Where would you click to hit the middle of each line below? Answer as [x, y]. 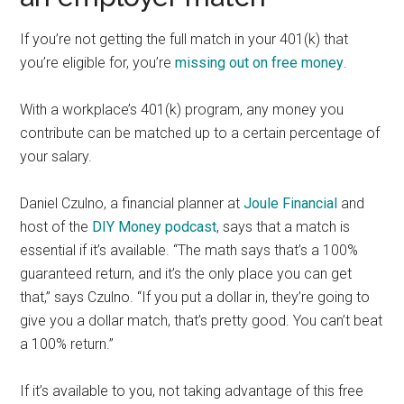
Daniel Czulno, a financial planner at [132, 203]
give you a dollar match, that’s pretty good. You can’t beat [202, 320]
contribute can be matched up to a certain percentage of [200, 133]
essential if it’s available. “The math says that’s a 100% [189, 250]
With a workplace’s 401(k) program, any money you [182, 109]
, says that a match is [284, 226]
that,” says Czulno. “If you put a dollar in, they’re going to [195, 297]
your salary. [58, 156]
